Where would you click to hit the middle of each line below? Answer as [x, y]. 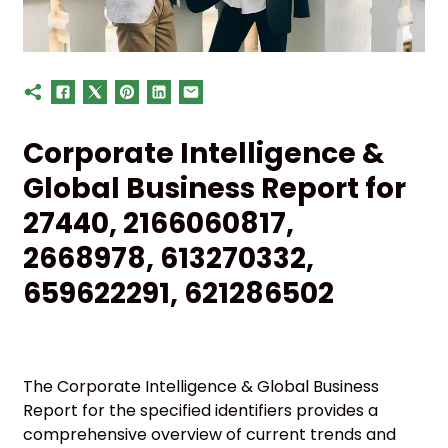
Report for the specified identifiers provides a [200, 410]
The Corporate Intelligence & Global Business [201, 386]
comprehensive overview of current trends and [209, 434]
